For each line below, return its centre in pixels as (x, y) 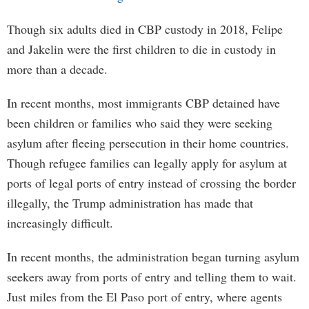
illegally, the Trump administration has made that (130, 203)
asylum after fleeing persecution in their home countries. (148, 143)
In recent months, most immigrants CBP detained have (143, 103)
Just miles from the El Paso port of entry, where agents (144, 297)
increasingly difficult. (60, 223)
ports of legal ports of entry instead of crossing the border (151, 183)
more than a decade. (57, 69)
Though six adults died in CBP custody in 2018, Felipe (145, 29)
